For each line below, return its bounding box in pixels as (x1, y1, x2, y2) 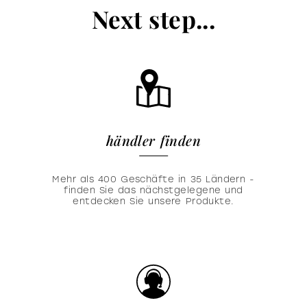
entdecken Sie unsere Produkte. (73, 195, 234, 206)
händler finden (106, 130, 201, 149)
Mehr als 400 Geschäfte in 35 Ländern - (52, 173, 255, 184)
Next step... (91, 2, 216, 35)
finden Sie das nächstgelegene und (64, 184, 243, 195)
